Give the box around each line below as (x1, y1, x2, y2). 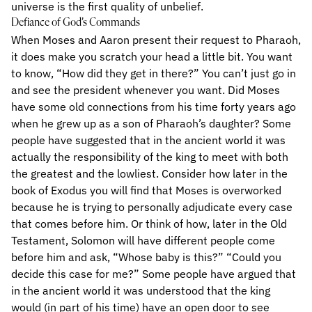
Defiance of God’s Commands (11, 17, 140, 29)
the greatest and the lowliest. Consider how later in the (11, 166, 288, 180)
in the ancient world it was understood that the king (11, 283, 270, 297)
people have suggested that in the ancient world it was (11, 133, 286, 147)
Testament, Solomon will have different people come (11, 233, 275, 247)
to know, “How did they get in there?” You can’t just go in (11, 66, 296, 80)
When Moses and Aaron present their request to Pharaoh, (11, 33, 301, 47)
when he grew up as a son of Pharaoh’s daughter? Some (11, 116, 291, 130)
